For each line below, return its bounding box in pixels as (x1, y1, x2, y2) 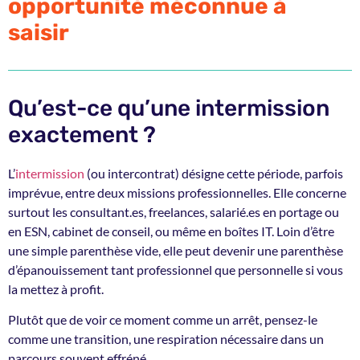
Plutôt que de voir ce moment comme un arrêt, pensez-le (8, 312, 317, 328)
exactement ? (8, 121, 156, 148)
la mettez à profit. (8, 280, 104, 297)
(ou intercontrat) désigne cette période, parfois (84, 165, 343, 181)
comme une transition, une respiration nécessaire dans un (8, 331, 324, 347)
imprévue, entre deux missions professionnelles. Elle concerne (8, 184, 346, 200)
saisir (8, 18, 69, 46)
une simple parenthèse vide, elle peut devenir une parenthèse (8, 242, 343, 258)
